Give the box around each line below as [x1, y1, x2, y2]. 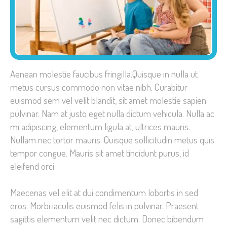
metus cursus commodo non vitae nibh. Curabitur [10, 81, 187, 94]
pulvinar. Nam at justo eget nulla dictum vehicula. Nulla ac [10, 107, 214, 120]
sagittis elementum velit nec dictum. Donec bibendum [10, 212, 204, 225]
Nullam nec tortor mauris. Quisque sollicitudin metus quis [10, 133, 214, 146]
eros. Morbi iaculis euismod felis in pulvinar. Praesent [10, 199, 199, 212]
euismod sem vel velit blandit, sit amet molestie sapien [10, 94, 206, 107]
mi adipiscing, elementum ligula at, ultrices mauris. [10, 120, 190, 133]
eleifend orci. [10, 160, 56, 173]
